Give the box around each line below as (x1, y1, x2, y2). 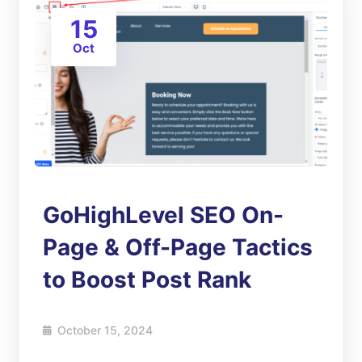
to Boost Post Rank (43, 266, 252, 294)
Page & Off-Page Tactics (43, 234, 314, 262)
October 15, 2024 (57, 323, 154, 338)
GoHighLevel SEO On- (43, 201, 284, 229)
